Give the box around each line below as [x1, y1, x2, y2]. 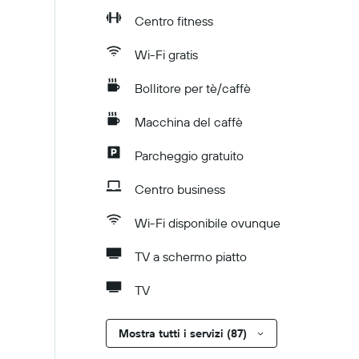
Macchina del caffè [135, 114, 243, 130]
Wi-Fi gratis [135, 46, 198, 63]
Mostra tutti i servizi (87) [119, 326, 247, 341]
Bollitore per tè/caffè [135, 80, 251, 96]
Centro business [135, 181, 225, 197]
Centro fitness [135, 13, 213, 29]
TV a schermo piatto [135, 248, 247, 264]
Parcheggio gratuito [135, 147, 244, 163]
